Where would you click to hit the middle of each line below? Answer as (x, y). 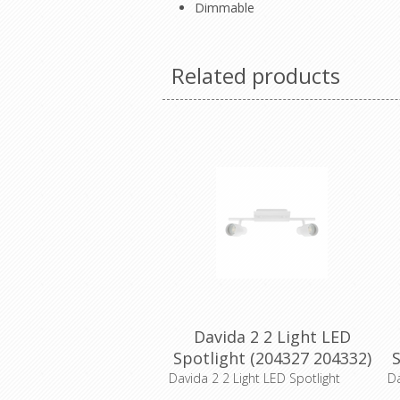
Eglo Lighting (272, 379)
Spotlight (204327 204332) (272, 358)
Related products (256, 75)
